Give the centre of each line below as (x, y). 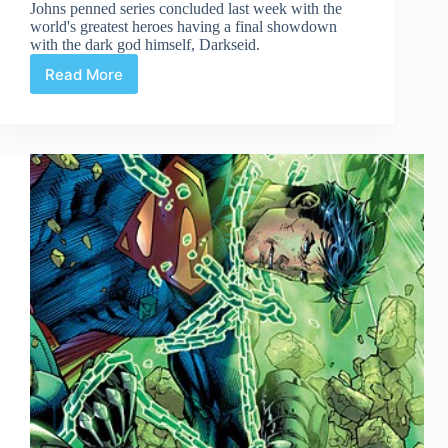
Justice (109, 82)
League (109, 101)
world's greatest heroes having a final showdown (183, 27)
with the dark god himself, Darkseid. (145, 45)
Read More (84, 74)
